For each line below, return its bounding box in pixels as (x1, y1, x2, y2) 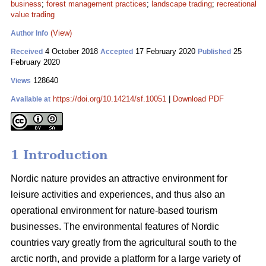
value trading (11, 10, 55, 19)
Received (11, 47, 43, 56)
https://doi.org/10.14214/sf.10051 (53, 94, 166, 103)
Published (198, 47, 231, 56)
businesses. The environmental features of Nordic (11, 221, 219, 232)
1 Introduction (11, 148, 108, 163)
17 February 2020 (133, 47, 198, 56)
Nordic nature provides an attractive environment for (11, 173, 227, 184)
